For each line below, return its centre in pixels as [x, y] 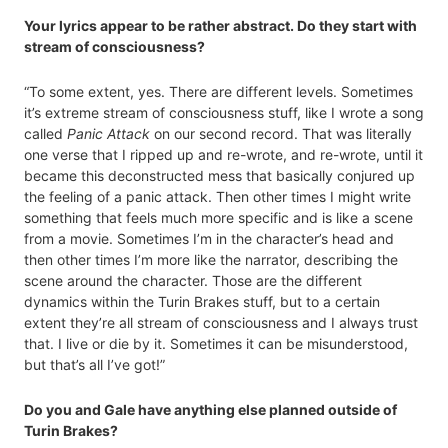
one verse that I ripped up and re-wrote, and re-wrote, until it [223, 155]
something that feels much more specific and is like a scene [218, 218]
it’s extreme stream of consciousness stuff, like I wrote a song [224, 113]
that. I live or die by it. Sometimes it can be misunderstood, [216, 344]
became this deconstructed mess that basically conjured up [219, 176]
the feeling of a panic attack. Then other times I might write [217, 197]
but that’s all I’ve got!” [94, 365]
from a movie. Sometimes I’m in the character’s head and [209, 239]
